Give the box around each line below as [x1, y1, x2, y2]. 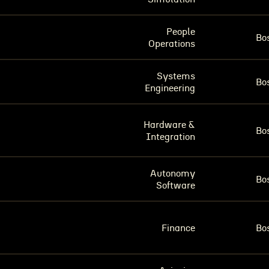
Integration [146, 132, 195, 142]
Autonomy [150, 169, 195, 178]
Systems [157, 71, 195, 81]
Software [156, 181, 195, 190]
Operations [148, 39, 195, 49]
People [166, 27, 195, 37]
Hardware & [144, 120, 195, 130]
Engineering [145, 83, 195, 93]
